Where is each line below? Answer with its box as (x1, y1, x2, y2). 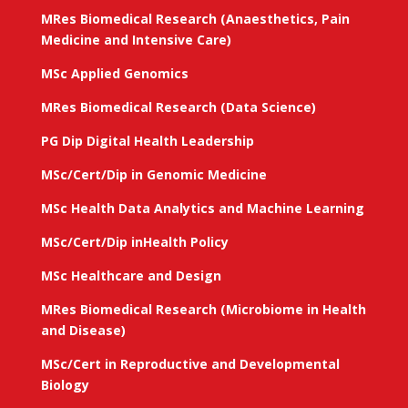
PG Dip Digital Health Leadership (40, 132, 254, 149)
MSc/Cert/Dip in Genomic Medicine (40, 166, 267, 183)
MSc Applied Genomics (40, 65, 189, 82)
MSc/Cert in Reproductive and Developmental (40, 355, 340, 372)
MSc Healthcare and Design (40, 267, 221, 284)
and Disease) (40, 321, 126, 339)
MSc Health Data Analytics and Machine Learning (40, 199, 364, 217)
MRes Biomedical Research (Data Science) (40, 98, 316, 116)
